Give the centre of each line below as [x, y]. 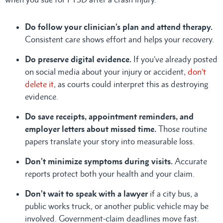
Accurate [191, 161]
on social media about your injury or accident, [106, 71]
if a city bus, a [173, 193]
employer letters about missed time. [92, 129]
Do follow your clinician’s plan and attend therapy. [119, 27]
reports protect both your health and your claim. [110, 173]
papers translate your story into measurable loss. [110, 141]
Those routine [183, 129]
